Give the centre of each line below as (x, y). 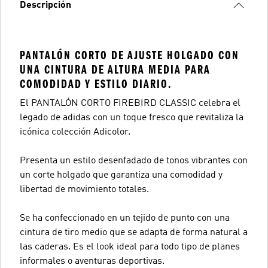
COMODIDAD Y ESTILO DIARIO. (96, 84)
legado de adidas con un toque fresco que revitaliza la (132, 118)
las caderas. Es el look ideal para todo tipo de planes (130, 247)
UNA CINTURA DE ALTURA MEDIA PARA (115, 69)
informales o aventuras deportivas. (92, 261)
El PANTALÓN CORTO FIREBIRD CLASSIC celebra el (130, 103)
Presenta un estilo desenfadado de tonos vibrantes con (134, 161)
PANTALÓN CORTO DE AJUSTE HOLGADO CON (130, 55)
